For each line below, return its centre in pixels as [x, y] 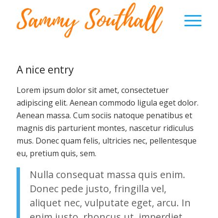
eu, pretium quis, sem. [56, 153]
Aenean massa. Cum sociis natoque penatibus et [104, 115]
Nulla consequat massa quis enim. [107, 175]
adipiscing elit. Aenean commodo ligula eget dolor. [107, 102]
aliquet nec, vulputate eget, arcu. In [110, 203]
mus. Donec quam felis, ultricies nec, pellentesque [106, 140]
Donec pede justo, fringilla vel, [98, 189]
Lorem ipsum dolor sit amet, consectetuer [92, 90]
